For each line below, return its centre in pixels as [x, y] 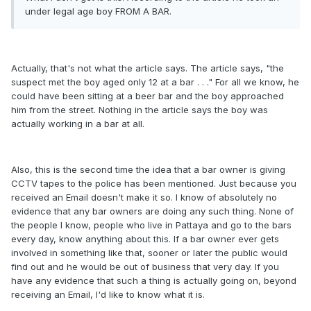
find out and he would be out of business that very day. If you [145, 267]
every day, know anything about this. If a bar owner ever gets [145, 239]
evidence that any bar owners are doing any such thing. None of [152, 211]
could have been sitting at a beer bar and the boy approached [148, 96]
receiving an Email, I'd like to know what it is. [108, 294]
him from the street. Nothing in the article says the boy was [140, 110]
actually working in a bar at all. [78, 124]
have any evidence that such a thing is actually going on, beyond [154, 280]
